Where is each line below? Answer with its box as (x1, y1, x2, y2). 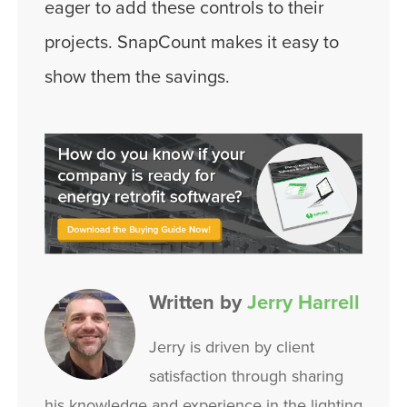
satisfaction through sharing (149, 366, 343, 387)
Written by (149, 291, 247, 315)
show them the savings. (45, 66, 230, 89)
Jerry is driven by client (149, 337, 314, 358)
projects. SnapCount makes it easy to (45, 32, 339, 55)
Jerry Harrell (247, 291, 360, 315)
